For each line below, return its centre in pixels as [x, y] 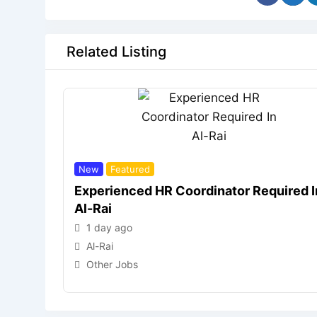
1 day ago [109, 227]
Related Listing [116, 52]
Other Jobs [112, 264]
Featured [130, 169]
